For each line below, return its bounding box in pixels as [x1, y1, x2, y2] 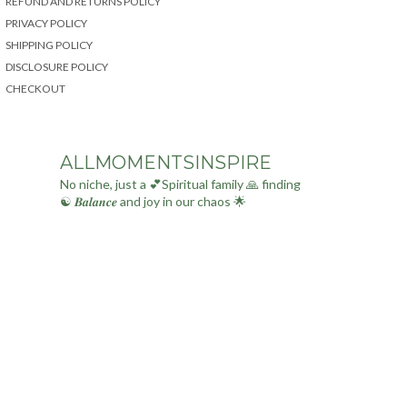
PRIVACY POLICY [5, 16, 87, 30]
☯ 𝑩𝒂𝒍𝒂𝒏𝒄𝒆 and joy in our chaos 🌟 [60, 194, 246, 209]
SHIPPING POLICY [5, 38, 93, 52]
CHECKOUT [5, 82, 65, 95]
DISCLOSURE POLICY [5, 60, 108, 74]
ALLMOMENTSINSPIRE [60, 152, 272, 174]
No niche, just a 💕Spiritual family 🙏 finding [60, 176, 301, 192]
